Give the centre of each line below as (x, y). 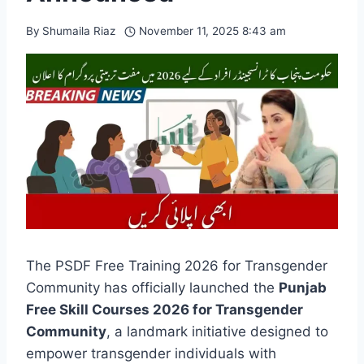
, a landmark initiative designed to (217, 332)
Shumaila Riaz (79, 31)
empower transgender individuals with (151, 354)
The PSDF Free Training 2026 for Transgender (177, 266)
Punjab (303, 288)
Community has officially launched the (152, 288)
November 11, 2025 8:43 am (212, 31)
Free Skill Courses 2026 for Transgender (165, 310)
